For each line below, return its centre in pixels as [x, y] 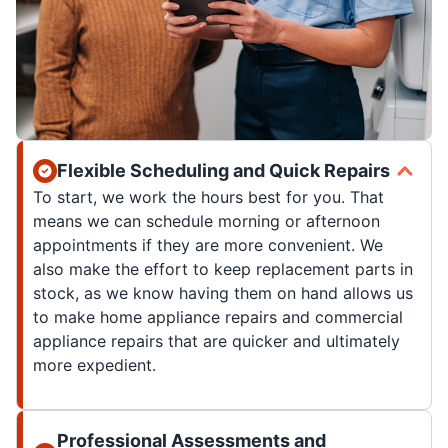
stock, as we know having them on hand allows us [223, 293]
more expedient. [94, 365]
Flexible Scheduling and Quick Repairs [223, 171]
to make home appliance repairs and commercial [218, 317]
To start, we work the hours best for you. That [208, 197]
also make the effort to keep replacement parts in [223, 269]
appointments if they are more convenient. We [208, 245]
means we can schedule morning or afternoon [206, 221]
